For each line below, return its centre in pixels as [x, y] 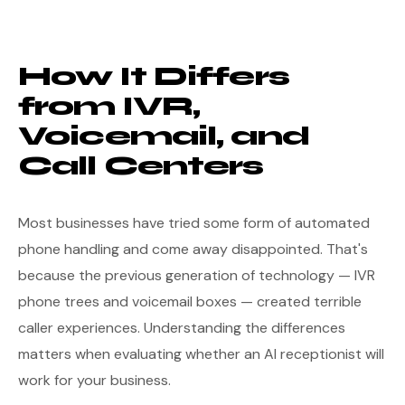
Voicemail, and [164, 136]
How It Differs [154, 76]
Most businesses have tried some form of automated [194, 223]
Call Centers [141, 166]
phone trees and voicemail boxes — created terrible [190, 301]
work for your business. [94, 380]
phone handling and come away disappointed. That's [193, 249]
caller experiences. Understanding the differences [182, 328]
